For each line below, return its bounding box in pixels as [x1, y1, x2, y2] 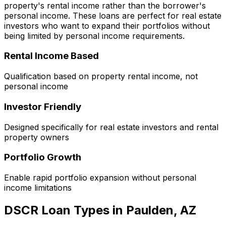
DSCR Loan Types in [4, 202, 126, 217]
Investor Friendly [4, 100, 81, 112]
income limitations [4, 183, 72, 193]
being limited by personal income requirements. [4, 30, 185, 41]
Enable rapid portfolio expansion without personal [4, 173, 196, 183]
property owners [4, 132, 69, 142]
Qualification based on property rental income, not [4, 71, 198, 82]
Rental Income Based [4, 50, 99, 62]
